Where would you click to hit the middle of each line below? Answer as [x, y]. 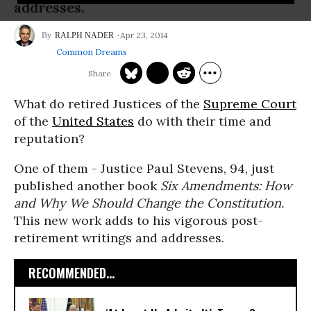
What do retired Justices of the [109, 104]
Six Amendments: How [226, 186]
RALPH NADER [84, 35]
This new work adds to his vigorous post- [138, 220]
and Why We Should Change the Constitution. [149, 203]
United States [93, 121]
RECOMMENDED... [72, 273]
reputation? [49, 138]
